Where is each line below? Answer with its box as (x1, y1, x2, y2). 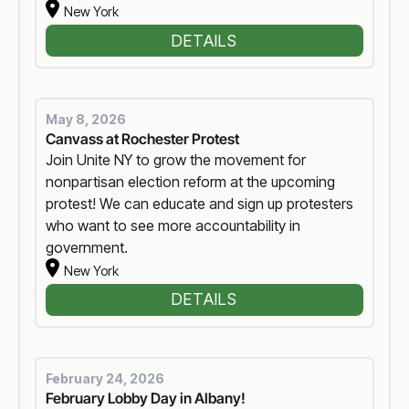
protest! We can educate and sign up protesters (46, 194, 354, 213)
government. (46, 237, 129, 257)
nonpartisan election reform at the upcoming (46, 172, 336, 191)
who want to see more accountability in (46, 215, 301, 235)
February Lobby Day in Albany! (46, 388, 246, 407)
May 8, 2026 (46, 110, 127, 127)
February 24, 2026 (46, 370, 165, 386)
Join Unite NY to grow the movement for (46, 150, 307, 169)
